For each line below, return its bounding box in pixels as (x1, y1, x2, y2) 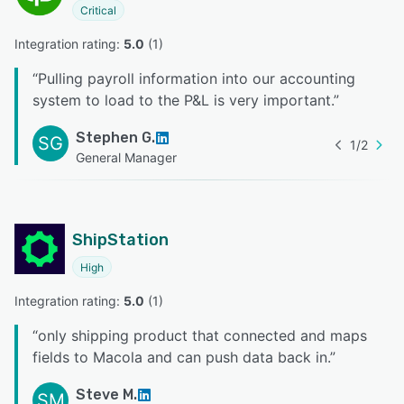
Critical (80, 4, 116, 18)
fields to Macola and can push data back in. (32, 348, 330, 367)
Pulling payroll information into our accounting (38, 69, 355, 88)
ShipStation (72, 230, 169, 251)
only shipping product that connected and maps (38, 326, 367, 345)
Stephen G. (76, 129, 155, 147)
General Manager (76, 150, 177, 166)
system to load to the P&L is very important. (32, 91, 334, 110)
